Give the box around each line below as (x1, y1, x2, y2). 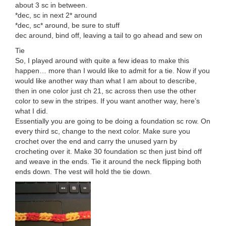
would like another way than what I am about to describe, (15, 77, 197, 85)
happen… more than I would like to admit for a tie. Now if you (15, 67, 210, 75)
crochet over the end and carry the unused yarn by (15, 137, 177, 146)
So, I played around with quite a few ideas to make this (15, 56, 189, 65)
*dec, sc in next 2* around (15, 11, 97, 20)
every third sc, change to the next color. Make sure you (15, 127, 190, 136)
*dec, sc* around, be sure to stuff (15, 21, 120, 30)
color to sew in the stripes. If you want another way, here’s (15, 97, 200, 105)
